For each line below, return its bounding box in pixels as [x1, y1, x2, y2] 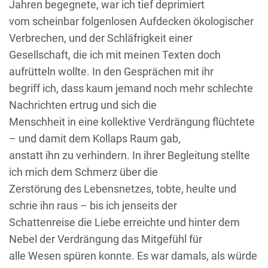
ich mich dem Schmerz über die [9, 165, 158, 178]
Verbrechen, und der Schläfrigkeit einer [9, 31, 193, 44]
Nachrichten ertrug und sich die [9, 98, 157, 111]
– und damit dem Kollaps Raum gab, [9, 132, 181, 145]
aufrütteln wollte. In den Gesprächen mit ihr [9, 65, 214, 78]
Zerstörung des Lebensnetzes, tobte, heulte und [9, 182, 236, 195]
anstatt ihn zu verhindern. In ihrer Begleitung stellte [9, 148, 250, 162]
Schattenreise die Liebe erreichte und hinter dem [9, 215, 240, 229]
